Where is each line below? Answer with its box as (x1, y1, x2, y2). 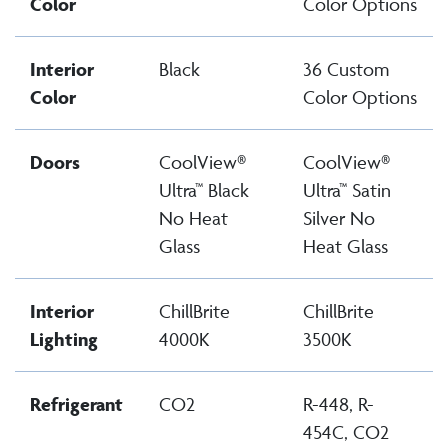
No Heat (159, 206, 228, 230)
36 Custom (303, 57, 389, 81)
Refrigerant (30, 392, 123, 416)
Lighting (30, 327, 98, 351)
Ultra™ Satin (303, 178, 391, 202)
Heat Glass (303, 234, 388, 258)
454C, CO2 (303, 420, 389, 444)
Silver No (303, 206, 375, 230)
